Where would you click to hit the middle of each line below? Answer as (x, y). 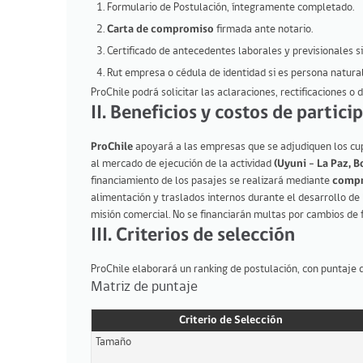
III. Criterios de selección (193, 235)
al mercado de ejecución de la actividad (182, 164)
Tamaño (113, 342)
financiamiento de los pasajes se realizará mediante (211, 181)
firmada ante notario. (263, 29)
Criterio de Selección (231, 320)
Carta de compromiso (160, 29)
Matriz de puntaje (144, 287)
